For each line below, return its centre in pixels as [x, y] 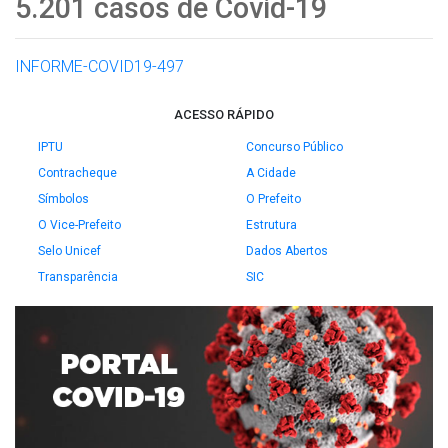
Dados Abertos [287, 251]
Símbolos [63, 199]
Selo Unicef [69, 251]
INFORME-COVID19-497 [99, 66]
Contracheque [77, 173]
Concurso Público [294, 147]
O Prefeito [273, 199]
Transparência [78, 277]
